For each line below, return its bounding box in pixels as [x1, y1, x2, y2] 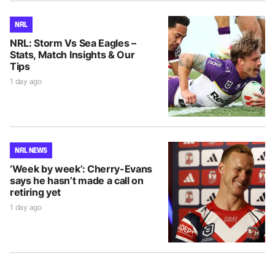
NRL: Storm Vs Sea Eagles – [10, 37, 136, 50]
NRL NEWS [15, 145, 48, 156]
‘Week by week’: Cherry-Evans [10, 163, 153, 176]
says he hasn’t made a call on [10, 174, 144, 187]
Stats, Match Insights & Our [10, 48, 135, 61]
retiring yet [10, 186, 61, 199]
